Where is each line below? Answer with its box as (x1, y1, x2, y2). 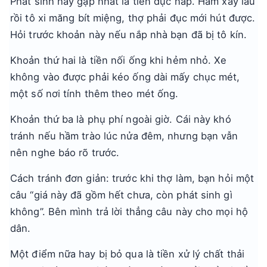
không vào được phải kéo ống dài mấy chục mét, (10, 71, 240, 83)
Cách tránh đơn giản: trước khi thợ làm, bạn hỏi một (10, 172, 254, 184)
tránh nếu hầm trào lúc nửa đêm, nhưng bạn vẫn (10, 130, 238, 142)
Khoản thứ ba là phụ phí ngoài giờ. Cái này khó (10, 113, 231, 125)
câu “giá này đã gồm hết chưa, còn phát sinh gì (10, 189, 232, 201)
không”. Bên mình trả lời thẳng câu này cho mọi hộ (10, 206, 248, 218)
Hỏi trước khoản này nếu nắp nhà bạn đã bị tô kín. (10, 29, 247, 41)
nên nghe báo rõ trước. (10, 147, 120, 159)
